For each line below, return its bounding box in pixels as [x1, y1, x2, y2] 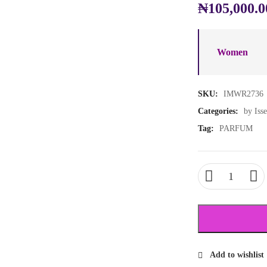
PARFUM [219, 124, 253, 133]
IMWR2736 [223, 89, 263, 98]
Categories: [197, 107, 241, 116]
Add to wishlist [209, 250, 264, 259]
